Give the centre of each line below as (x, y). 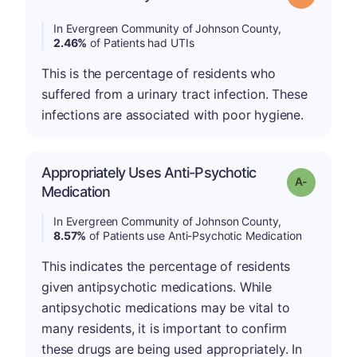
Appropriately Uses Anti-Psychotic (149, 173)
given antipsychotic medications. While (157, 287)
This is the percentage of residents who (159, 73)
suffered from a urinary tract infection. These (175, 94)
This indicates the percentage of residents (166, 266)
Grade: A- (330, 180)
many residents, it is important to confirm (165, 328)
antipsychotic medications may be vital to (166, 308)
